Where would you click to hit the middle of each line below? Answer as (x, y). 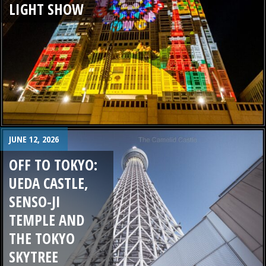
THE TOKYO (42, 238)
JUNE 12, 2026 (34, 139)
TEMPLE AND (47, 219)
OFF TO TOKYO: (53, 164)
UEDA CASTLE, (49, 183)
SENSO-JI (35, 201)
